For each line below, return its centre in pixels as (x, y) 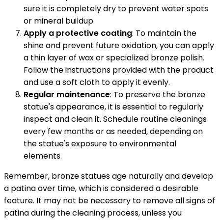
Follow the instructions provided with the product (119, 70)
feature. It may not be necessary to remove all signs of (110, 200)
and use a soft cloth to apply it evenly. (97, 82)
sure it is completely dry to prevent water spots (116, 8)
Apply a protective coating (78, 33)
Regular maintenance (67, 94)
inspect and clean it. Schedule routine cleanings (115, 119)
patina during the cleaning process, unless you (93, 213)
